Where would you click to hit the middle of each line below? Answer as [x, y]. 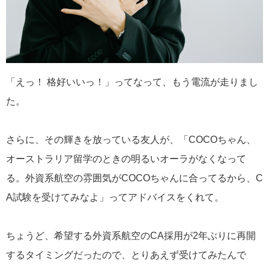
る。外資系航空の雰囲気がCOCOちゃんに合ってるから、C [134, 178]
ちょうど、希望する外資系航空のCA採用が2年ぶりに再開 [131, 236]
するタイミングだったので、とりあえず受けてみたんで [126, 255]
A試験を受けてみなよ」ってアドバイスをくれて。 [115, 198]
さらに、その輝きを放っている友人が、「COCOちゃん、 [131, 140]
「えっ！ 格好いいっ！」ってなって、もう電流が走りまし [132, 82]
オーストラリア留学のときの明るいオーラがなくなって [126, 159]
